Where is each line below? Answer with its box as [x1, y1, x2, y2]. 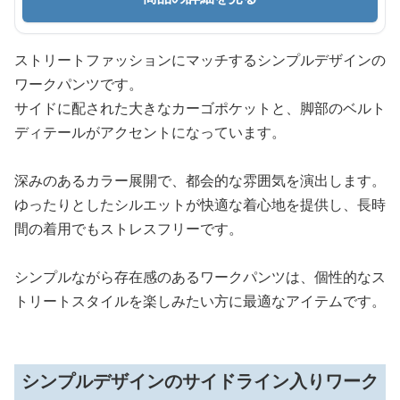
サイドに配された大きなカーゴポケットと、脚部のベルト [14, 98, 386, 118]
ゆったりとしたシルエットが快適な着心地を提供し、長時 [14, 195, 386, 214]
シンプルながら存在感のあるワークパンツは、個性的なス [14, 267, 386, 287]
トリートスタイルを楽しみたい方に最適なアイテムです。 [14, 291, 386, 311]
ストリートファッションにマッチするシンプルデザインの [14, 50, 386, 70]
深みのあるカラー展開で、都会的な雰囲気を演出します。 [14, 171, 386, 190]
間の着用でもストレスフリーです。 [14, 219, 243, 238]
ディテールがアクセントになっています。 [14, 122, 286, 142]
